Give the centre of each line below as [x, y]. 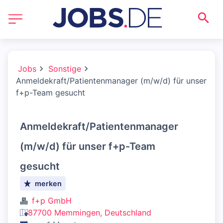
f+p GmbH [52, 201]
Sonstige [65, 69]
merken [49, 183]
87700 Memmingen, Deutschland [90, 213]
